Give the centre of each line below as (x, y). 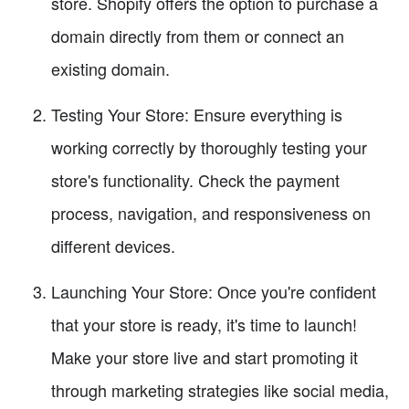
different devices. (113, 245)
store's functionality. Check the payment (195, 179)
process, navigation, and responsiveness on (211, 212)
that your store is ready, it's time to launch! (204, 324)
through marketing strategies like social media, (220, 389)
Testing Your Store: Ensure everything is (197, 114)
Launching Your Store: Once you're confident (214, 291)
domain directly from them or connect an (198, 35)
